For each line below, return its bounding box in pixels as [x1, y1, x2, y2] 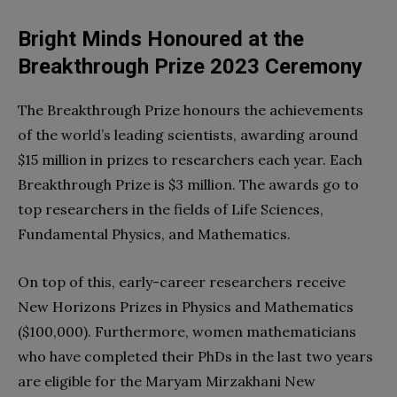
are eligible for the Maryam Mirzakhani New [18, 372, 315, 391]
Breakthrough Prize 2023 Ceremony [18, 54, 362, 80]
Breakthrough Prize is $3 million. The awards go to [18, 175, 359, 194]
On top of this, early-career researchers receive [18, 273, 346, 292]
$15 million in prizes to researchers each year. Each [18, 151, 362, 169]
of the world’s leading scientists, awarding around [18, 126, 358, 144]
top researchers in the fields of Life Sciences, [18, 200, 323, 219]
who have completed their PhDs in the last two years [18, 347, 373, 366]
